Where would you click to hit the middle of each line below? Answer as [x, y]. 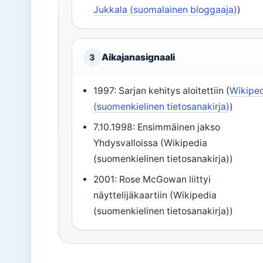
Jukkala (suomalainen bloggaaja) [166, 10]
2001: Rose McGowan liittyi [152, 179]
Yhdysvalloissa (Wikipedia [151, 143]
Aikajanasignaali [138, 57]
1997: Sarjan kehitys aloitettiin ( [162, 91]
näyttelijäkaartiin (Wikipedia [155, 195]
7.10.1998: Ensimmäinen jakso [157, 127]
